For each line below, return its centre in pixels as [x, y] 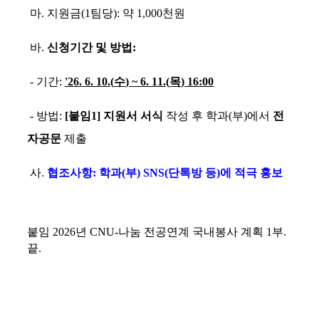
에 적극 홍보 [251, 173]
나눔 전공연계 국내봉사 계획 [192, 232]
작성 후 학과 [197, 116]
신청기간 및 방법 [90, 48]
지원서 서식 [135, 116]
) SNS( [152, 173]
